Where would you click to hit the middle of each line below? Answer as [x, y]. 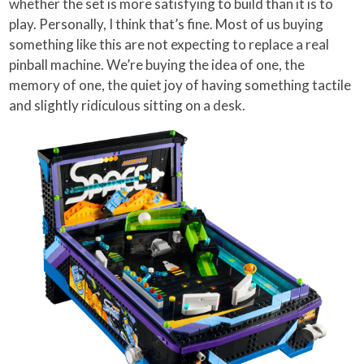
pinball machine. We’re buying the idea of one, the [157, 64]
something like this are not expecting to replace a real [169, 44]
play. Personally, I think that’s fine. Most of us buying [167, 24]
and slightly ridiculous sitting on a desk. [128, 105]
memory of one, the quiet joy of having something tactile [180, 84]
